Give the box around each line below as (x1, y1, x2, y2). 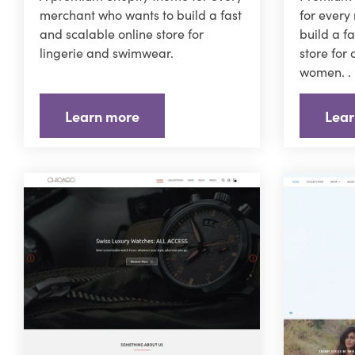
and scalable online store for (39, 25, 204, 43)
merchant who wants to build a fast (39, 6, 242, 24)
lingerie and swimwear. (39, 44, 174, 62)
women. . (300, 63, 352, 81)
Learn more (64, 105, 139, 126)
